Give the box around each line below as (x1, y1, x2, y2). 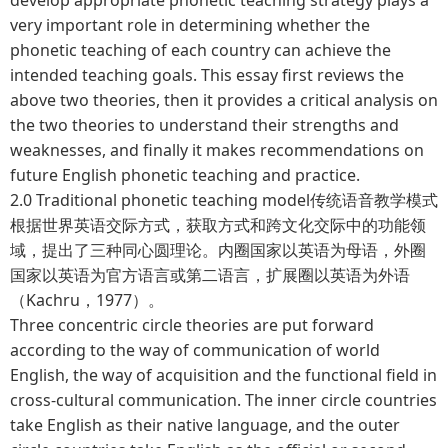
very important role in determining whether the (10, 13, 370, 36)
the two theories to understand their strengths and (10, 113, 399, 136)
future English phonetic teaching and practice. (10, 163, 364, 186)
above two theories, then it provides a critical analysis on (10, 88, 438, 111)
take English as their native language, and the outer (10, 413, 400, 436)
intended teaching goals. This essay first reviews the (10, 63, 404, 86)
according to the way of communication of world (10, 338, 380, 361)
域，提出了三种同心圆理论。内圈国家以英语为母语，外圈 (10, 238, 426, 261)
